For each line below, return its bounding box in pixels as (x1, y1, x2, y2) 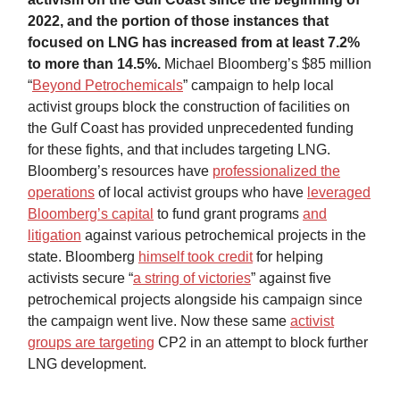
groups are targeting (28, 335, 154, 351)
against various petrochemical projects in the (81, 228, 366, 244)
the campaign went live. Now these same (28, 313, 290, 329)
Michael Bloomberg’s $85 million (161, 56, 371, 72)
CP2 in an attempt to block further (154, 335, 368, 351)
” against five (251, 271, 331, 287)
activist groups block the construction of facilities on (28, 99, 350, 115)
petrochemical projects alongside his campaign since (28, 292, 362, 308)
